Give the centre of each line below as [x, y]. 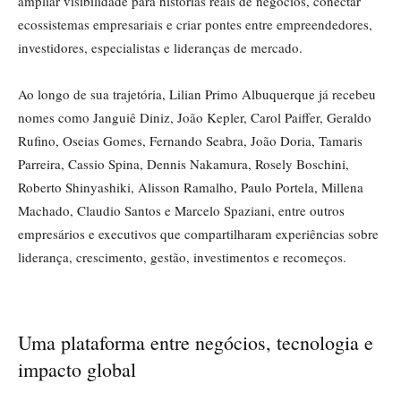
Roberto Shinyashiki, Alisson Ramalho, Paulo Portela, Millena [191, 188]
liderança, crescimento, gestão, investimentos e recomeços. [182, 257]
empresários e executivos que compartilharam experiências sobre [198, 234]
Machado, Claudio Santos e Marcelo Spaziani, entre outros [181, 211]
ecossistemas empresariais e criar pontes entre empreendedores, [195, 25]
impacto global [77, 370]
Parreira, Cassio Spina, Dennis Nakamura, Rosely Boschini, [183, 164]
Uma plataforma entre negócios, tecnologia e [196, 343]
